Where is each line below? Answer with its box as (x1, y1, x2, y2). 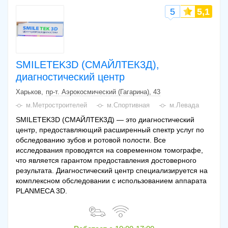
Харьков (16, 88, 41, 96)
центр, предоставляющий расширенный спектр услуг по (16, 125, 204, 134)
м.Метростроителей (26, 101, 87, 109)
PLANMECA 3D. (16, 186, 67, 195)
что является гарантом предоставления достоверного (16, 156, 196, 164)
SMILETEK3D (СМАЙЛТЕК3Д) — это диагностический (16, 115, 194, 124)
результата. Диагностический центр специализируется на (16, 166, 208, 175)
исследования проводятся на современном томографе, (16, 146, 203, 154)
